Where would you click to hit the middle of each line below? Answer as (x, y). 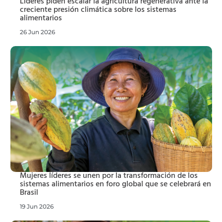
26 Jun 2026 (37, 32)
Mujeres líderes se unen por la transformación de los (109, 176)
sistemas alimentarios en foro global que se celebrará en (115, 184)
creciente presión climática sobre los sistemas (98, 10)
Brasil (29, 193)
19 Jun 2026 (37, 206)
